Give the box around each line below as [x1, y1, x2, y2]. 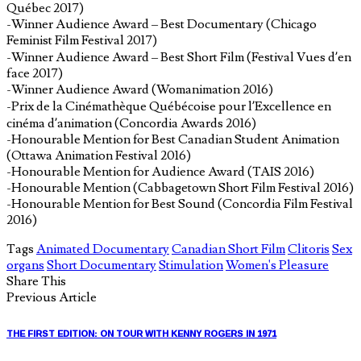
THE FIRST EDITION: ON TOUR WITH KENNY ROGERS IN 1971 [6, 325, 276, 342]
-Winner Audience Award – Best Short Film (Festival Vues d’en [6, 48, 351, 65]
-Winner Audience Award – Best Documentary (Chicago [6, 15, 317, 32]
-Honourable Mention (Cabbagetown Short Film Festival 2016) [6, 179, 354, 196]
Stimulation [159, 256, 223, 273]
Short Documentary [47, 256, 156, 273]
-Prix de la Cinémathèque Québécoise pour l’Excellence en [6, 98, 331, 114]
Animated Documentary [36, 240, 169, 257]
